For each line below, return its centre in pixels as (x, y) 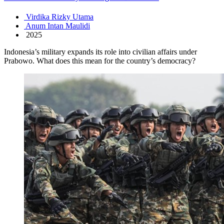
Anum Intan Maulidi (57, 25)
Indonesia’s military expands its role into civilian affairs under (100, 51)
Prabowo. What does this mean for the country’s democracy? (100, 60)
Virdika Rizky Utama (59, 16)
